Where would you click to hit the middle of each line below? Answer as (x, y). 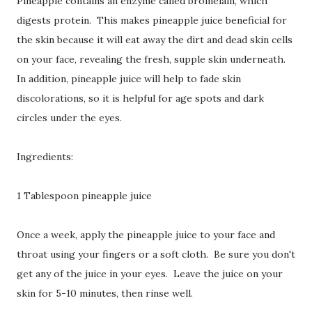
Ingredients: (45, 156)
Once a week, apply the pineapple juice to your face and (146, 234)
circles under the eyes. (69, 117)
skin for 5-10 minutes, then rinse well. (106, 293)
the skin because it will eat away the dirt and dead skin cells (155, 39)
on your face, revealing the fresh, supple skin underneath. (153, 59)
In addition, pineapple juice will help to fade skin (129, 78)
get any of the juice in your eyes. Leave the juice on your (150, 273)
